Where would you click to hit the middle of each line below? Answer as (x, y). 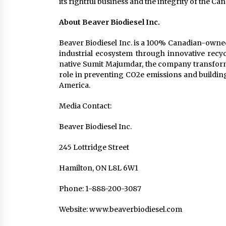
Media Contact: (85, 106)
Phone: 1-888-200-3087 (100, 189)
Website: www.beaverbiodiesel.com (121, 209)
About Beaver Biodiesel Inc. (109, 22)
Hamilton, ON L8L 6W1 (99, 168)
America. (75, 85)
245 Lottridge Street (94, 147)
